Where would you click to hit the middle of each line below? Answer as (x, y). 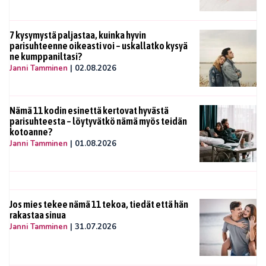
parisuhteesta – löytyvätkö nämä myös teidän (98, 121)
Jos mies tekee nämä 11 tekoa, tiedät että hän (99, 205)
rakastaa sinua (38, 215)
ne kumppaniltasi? (46, 57)
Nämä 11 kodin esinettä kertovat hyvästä (89, 111)
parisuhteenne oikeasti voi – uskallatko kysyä (99, 46)
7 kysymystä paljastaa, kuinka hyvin (78, 35)
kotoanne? (31, 132)
